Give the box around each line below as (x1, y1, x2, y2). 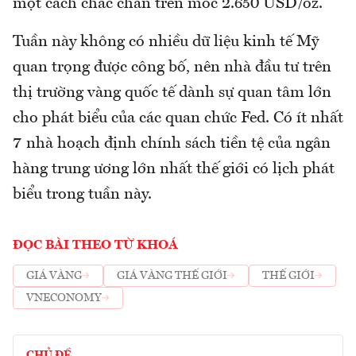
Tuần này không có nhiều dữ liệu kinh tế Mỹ (13, 33, 319, 50)
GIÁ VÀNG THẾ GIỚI (117, 270, 227, 282)
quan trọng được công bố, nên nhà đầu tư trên (13, 59, 331, 75)
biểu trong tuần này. (13, 186, 152, 203)
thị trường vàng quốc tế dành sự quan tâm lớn (13, 84, 331, 101)
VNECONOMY (26, 292, 102, 304)
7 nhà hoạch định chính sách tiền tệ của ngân (13, 135, 331, 152)
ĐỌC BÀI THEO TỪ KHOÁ (13, 238, 178, 252)
